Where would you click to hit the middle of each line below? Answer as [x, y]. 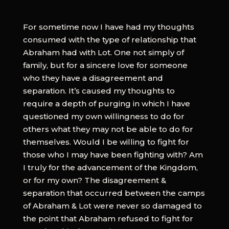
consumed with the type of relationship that [109, 39]
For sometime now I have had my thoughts [108, 27]
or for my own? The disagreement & [94, 180]
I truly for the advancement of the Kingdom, [110, 167]
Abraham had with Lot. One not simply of [103, 52]
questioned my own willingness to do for [104, 116]
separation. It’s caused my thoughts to [99, 90]
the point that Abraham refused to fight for [108, 218]
